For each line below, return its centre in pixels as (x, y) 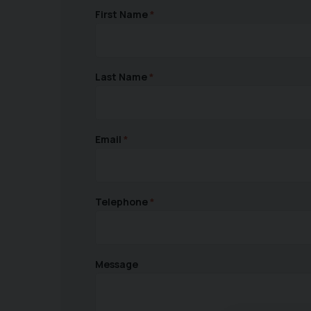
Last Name (121, 77)
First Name (121, 15)
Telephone (121, 202)
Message (117, 264)
